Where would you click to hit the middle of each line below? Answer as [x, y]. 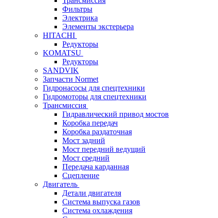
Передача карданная [96, 167]
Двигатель [61, 184]
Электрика [80, 18]
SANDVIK [61, 70]
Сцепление [81, 175]
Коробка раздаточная [97, 132]
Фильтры [77, 9]
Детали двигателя [92, 193]
